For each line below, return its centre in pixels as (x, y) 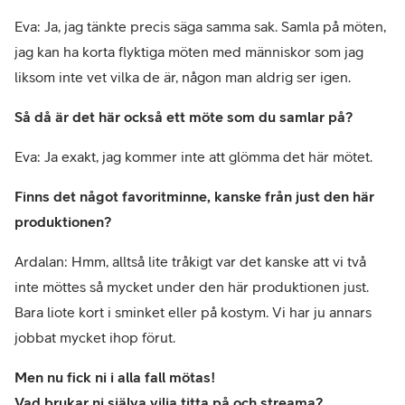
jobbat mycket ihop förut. (95, 337)
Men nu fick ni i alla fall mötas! (115, 377)
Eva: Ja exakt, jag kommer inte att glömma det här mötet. (193, 156)
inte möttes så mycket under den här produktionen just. (192, 286)
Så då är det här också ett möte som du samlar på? (184, 116)
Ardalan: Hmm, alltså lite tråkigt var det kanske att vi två (190, 261)
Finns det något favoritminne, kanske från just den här (194, 196)
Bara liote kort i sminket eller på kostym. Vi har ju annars (193, 311)
